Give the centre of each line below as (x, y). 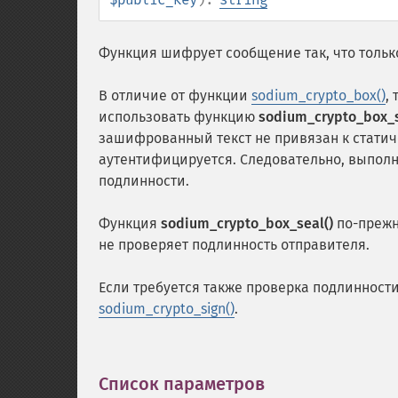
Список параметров (182, 384)
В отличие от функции (175, 96)
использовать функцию (179, 117)
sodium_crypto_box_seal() (247, 223)
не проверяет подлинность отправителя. (234, 245)
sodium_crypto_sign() (167, 309)
